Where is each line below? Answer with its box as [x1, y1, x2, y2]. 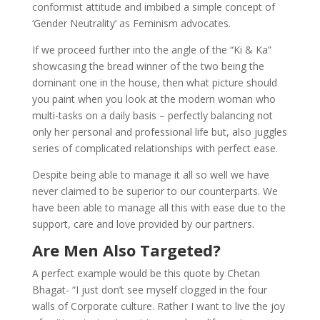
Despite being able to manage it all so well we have [31, 167, 269, 181]
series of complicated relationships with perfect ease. [31, 141, 278, 155]
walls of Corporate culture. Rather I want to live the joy [31, 299, 285, 313]
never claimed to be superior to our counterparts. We [31, 184, 278, 198]
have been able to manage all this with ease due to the [31, 200, 286, 214]
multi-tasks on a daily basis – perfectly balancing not [31, 108, 273, 122]
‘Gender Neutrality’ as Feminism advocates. [31, 16, 231, 30]
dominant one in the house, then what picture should [31, 75, 277, 89]
